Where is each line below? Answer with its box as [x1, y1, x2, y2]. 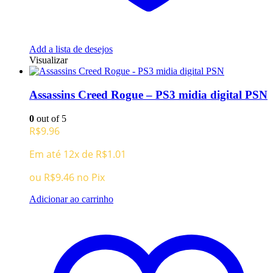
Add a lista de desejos [29, 44, 113, 55]
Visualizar [29, 55, 68, 66]
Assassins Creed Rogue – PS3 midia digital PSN [29, 88, 268, 102]
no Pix [77, 170, 105, 184]
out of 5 [34, 113, 66, 124]
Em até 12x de [29, 147, 96, 161]
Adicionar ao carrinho [29, 193, 113, 204]
